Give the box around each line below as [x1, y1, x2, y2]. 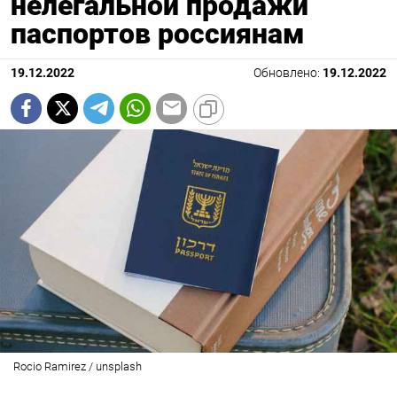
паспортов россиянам [11, 16, 305, 51]
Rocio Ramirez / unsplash [12, 359, 142, 373]
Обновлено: [253, 65, 323, 81]
